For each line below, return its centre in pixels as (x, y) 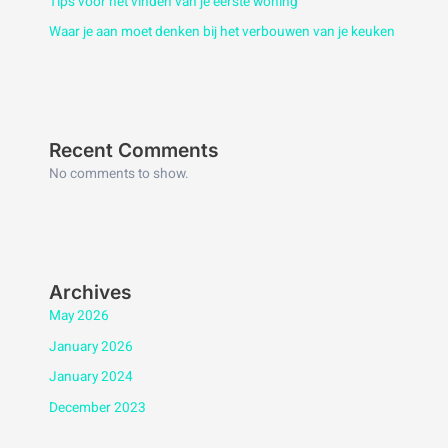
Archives (90, 292)
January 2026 (90, 346)
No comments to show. (118, 174)
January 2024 (90, 377)
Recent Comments (133, 150)
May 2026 (78, 316)
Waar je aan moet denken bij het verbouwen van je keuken (221, 32)
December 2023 (97, 407)
